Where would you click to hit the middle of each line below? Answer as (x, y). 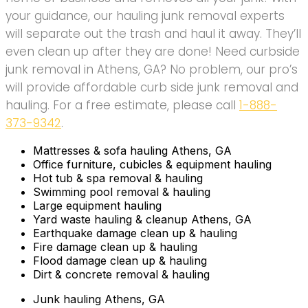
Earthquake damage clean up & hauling (135, 233)
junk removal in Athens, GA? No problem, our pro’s (152, 69)
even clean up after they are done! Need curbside (153, 51)
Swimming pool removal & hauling (122, 191)
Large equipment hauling (97, 205)
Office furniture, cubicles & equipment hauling (152, 164)
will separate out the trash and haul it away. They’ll (153, 33)
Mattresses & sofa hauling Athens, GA (132, 150)
